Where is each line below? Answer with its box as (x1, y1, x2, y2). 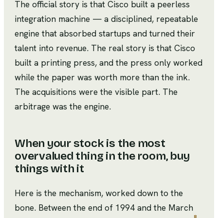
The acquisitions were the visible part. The (15, 86, 178, 97)
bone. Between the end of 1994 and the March (15, 202, 193, 213)
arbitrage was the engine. (15, 101, 111, 112)
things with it (15, 162, 84, 175)
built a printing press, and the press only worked (15, 57, 202, 68)
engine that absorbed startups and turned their (15, 28, 195, 39)
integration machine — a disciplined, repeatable (15, 13, 198, 24)
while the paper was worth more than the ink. (15, 72, 190, 83)
